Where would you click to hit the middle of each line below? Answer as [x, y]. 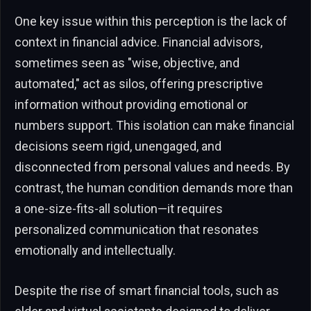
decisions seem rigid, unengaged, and [118, 146]
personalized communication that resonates [137, 230]
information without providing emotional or [131, 105]
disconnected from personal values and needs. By [152, 167]
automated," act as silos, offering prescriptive [139, 84]
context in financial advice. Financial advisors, [138, 42]
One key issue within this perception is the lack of [151, 22]
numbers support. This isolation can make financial [154, 126]
